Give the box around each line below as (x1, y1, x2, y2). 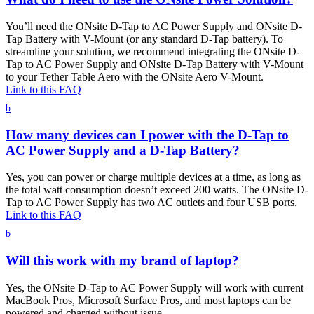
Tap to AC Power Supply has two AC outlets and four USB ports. (6, 196, 297, 209)
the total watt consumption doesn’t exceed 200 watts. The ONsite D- (6, 184, 308, 196)
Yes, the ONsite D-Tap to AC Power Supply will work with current (6, 281, 303, 294)
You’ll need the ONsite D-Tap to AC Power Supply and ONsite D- (6, 20, 302, 33)
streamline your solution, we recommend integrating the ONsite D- (6, 46, 300, 58)
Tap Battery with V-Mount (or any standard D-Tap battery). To (6, 33, 283, 46)
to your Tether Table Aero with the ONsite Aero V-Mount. (6, 71, 264, 83)
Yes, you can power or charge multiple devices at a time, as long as (6, 171, 301, 184)
